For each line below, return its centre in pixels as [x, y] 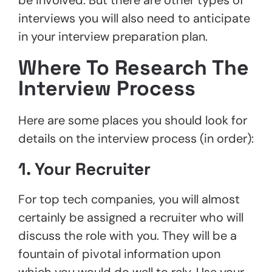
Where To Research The [134, 67]
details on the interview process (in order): [136, 138]
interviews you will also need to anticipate [134, 18]
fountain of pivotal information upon [119, 253]
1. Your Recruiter [84, 168]
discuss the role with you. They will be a [127, 235]
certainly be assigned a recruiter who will [131, 217]
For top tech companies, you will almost [129, 199]
